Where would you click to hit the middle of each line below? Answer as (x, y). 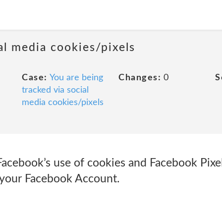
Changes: (140, 78)
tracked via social (55, 90)
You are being (76, 78)
